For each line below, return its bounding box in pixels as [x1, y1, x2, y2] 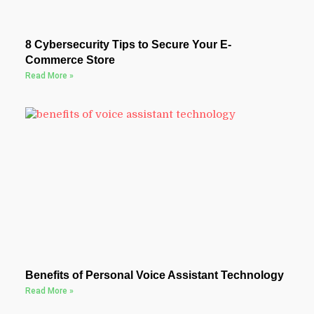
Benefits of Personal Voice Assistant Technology [25, 269, 284, 282]
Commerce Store [25, 54, 115, 67]
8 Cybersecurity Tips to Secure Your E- [25, 39, 231, 51]
